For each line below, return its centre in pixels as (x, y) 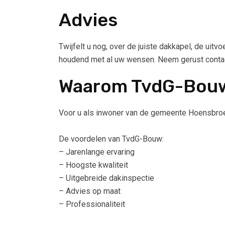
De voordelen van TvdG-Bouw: (111, 139)
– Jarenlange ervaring (97, 152)
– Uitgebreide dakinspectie (106, 178)
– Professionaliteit (92, 204)
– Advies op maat (90, 191)
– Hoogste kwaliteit (93, 165)
